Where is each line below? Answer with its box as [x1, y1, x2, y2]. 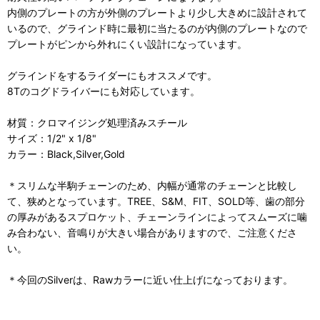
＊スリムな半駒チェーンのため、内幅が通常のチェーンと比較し [7, 179, 297, 192]
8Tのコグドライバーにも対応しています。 [7, 85, 200, 98]
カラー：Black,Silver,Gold [7, 148, 125, 161]
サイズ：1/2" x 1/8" [7, 132, 96, 145]
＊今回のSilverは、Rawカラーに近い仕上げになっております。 [7, 274, 293, 286]
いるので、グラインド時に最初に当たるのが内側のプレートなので [7, 22, 307, 35]
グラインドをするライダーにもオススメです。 [7, 69, 217, 82]
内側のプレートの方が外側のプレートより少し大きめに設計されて [7, 6, 307, 19]
